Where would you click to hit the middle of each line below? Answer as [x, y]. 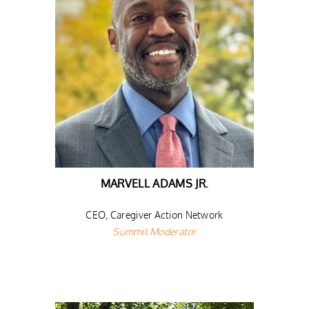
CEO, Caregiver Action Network [154, 215]
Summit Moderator [154, 231]
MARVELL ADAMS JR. [154, 183]
